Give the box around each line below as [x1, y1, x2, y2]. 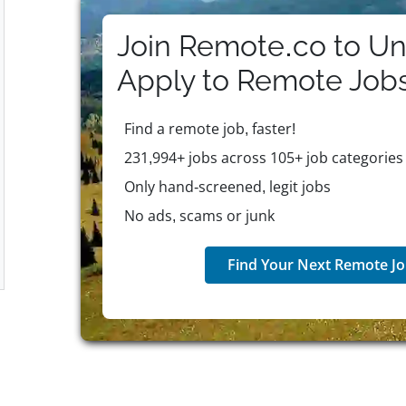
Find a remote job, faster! [123, 119, 295, 139]
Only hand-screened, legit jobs [123, 177, 331, 197]
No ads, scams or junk [123, 206, 275, 226]
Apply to [117, 63, 237, 97]
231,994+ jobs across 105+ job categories [123, 148, 403, 168]
